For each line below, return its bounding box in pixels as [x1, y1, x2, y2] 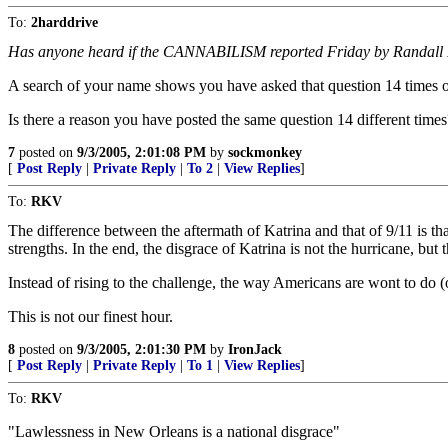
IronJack [228, 342, 282, 357]
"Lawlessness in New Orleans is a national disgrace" [8, 423, 340, 440]
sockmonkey [228, 145, 302, 160]
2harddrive [31, 15, 98, 30]
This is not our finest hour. [8, 308, 173, 325]
